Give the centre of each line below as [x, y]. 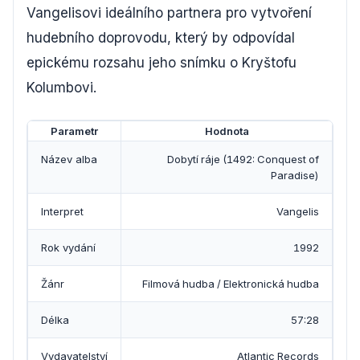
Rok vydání [68, 247]
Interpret [62, 211]
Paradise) [295, 175]
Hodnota [227, 131]
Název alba [69, 159]
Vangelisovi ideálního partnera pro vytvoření [169, 12]
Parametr [74, 131]
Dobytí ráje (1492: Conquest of [243, 159]
